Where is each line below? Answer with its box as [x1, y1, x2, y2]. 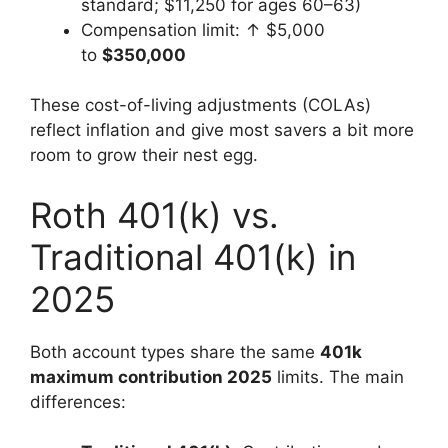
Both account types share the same [30, 341, 320, 362]
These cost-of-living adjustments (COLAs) [30, 95, 371, 115]
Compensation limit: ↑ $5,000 [81, 19, 325, 40]
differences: [30, 391, 126, 412]
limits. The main [272, 366, 404, 387]
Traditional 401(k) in [30, 235, 356, 278]
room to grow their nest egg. [30, 145, 258, 165]
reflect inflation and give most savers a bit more [30, 120, 414, 140]
